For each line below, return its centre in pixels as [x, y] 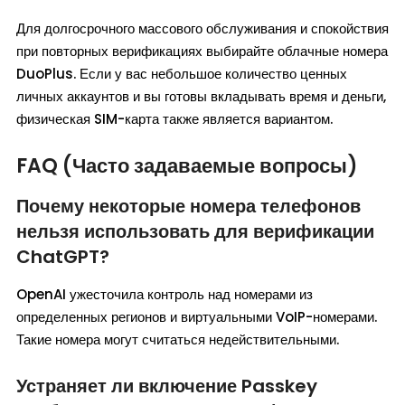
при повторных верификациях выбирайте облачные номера [202, 52]
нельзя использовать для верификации [195, 232]
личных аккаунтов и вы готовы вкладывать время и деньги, [201, 97]
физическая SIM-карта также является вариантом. [174, 119]
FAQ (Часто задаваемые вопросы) [187, 166]
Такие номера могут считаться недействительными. [178, 340]
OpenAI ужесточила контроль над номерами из [165, 295]
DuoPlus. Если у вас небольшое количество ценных [182, 74]
